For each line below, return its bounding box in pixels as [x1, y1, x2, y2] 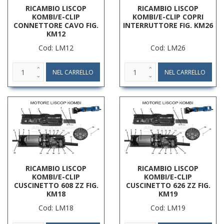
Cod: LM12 [38, 43, 73, 53]
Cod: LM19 [150, 202, 185, 212]
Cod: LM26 [150, 43, 185, 53]
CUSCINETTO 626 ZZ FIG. [125, 180, 210, 190]
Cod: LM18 [38, 202, 73, 212]
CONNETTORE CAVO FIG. [13, 20, 98, 30]
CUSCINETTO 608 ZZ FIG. [13, 180, 98, 190]
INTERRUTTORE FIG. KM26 [123, 20, 213, 30]
